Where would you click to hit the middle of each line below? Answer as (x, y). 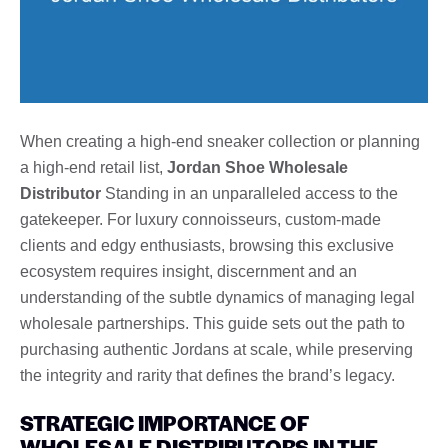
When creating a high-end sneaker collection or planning (220, 141)
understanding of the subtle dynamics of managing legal (217, 297)
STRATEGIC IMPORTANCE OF (164, 422)
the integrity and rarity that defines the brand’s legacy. (207, 375)
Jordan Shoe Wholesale (257, 167)
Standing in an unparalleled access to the (249, 193)
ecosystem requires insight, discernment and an (188, 271)
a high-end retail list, (93, 167)
